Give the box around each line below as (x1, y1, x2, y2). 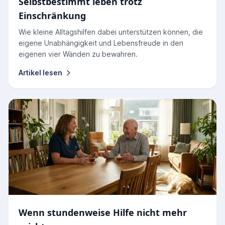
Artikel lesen (19, 68, 62, 77)
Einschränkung (19, 10, 86, 22)
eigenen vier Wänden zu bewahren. (19, 50, 138, 58)
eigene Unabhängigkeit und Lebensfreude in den (19, 39, 183, 47)
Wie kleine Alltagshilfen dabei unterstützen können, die (19, 28, 203, 36)
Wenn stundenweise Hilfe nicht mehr (19, 206, 187, 218)
